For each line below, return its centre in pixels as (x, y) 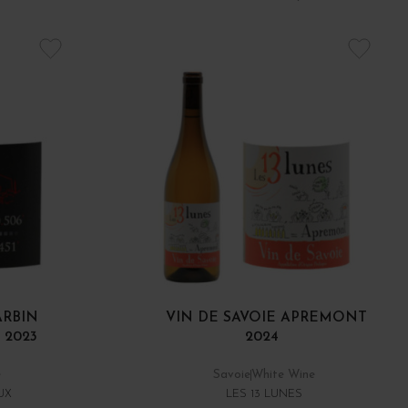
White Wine (284, 375)
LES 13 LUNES (265, 395)
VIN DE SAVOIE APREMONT (267, 318)
